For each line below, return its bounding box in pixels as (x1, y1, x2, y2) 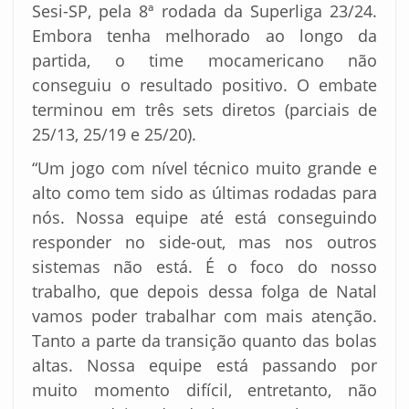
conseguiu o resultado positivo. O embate (32, 74, 377, 97)
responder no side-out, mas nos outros (32, 231, 377, 254)
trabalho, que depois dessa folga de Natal (32, 280, 377, 303)
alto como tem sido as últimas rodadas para (32, 182, 377, 204)
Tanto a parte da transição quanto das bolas (32, 330, 377, 352)
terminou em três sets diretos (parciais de (32, 99, 377, 121)
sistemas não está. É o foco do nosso (32, 256, 377, 278)
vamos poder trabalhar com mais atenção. (32, 305, 377, 328)
